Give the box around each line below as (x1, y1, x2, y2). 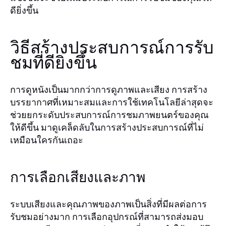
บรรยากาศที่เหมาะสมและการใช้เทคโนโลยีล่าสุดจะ (10, 96, 213, 108)
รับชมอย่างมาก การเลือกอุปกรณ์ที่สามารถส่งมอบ (10, 210, 203, 222)
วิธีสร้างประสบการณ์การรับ (10, 39, 214, 57)
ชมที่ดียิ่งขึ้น (10, 54, 97, 72)
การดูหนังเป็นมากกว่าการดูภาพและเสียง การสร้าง (10, 83, 207, 95)
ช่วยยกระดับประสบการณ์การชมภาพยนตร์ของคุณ (10, 108, 209, 121)
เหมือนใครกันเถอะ (10, 134, 83, 146)
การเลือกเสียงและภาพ (10, 171, 145, 185)
